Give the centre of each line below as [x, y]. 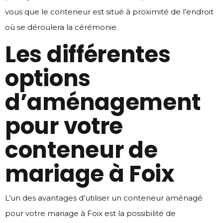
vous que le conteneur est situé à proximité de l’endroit [109, 11]
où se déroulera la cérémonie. [61, 27]
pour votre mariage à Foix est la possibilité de [90, 213]
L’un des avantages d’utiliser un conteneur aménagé [104, 198]
